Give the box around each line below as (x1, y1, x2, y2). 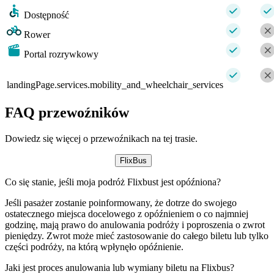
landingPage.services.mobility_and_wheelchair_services (7, 79, 223, 90)
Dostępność (24, 9, 69, 20)
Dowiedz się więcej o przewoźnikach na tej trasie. (5, 133, 198, 144)
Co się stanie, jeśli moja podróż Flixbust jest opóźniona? (5, 176, 221, 187)
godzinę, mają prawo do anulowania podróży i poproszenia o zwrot (5, 219, 265, 230)
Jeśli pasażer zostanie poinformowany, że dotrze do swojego (5, 197, 237, 208)
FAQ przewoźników (5, 104, 129, 120)
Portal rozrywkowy (24, 48, 98, 59)
